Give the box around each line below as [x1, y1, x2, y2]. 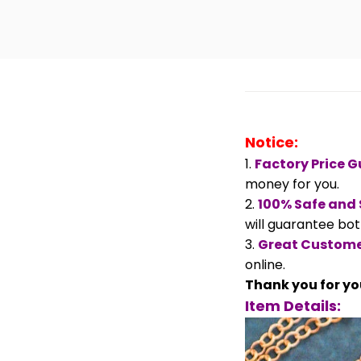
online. [245, 255, 285, 274]
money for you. [245, 174, 339, 193]
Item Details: [245, 295, 341, 316]
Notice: [245, 131, 298, 152]
